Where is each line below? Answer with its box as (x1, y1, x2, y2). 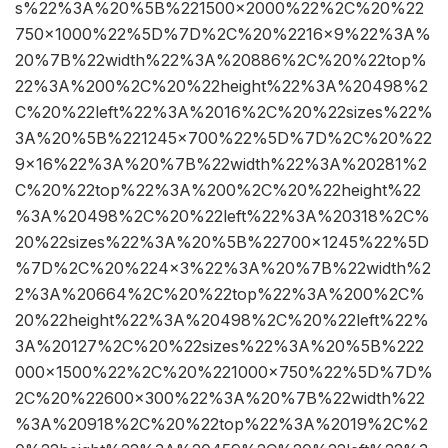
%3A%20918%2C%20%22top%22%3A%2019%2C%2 (15, 414, 428, 435)
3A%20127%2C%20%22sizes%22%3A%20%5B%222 (15, 336, 424, 357)
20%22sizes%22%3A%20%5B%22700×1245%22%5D (15, 232, 429, 253)
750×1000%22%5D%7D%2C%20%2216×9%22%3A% (15, 24, 431, 45)
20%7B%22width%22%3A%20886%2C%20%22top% (15, 50, 427, 71)
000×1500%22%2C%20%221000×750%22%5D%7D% (15, 362, 433, 383)
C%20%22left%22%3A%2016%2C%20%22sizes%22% (15, 102, 433, 123)
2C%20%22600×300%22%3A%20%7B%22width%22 (15, 388, 425, 409)
